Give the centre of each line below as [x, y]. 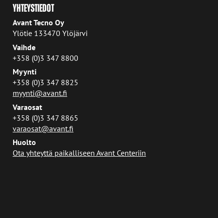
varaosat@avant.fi [43, 128]
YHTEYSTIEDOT [34, 8]
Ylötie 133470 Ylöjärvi [50, 33]
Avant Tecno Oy [39, 22]
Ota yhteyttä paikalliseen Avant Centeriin [80, 153]
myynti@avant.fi [40, 93]
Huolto [25, 142]
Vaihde [24, 47]
